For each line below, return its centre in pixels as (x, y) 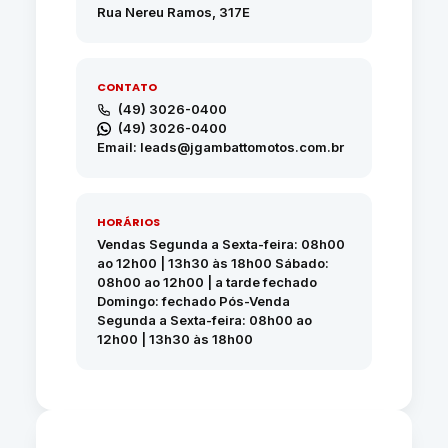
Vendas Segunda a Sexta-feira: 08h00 (220, 244)
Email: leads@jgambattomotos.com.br (220, 147)
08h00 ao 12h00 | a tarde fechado (206, 282)
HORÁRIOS (128, 222)
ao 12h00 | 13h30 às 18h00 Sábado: (212, 263)
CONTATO (126, 87)
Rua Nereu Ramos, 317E (173, 12)
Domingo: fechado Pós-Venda (193, 301)
